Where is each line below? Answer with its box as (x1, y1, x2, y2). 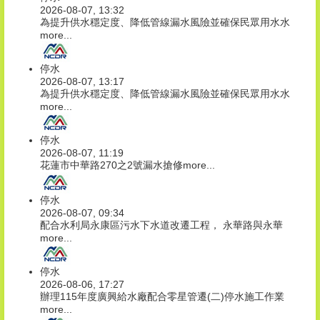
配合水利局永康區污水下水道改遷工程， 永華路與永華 (40, 219, 283, 231)
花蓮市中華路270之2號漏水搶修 (40, 159, 183, 171)
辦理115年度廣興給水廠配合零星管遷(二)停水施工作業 (40, 291, 284, 303)
